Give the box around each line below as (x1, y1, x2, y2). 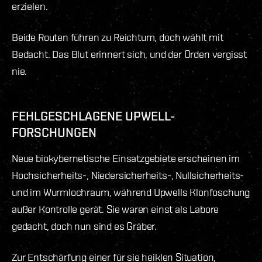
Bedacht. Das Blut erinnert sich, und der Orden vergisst (12, 47, 247, 60)
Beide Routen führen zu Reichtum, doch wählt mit (12, 30, 223, 43)
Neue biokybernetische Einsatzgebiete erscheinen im (12, 151, 240, 164)
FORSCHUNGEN (12, 124, 96, 140)
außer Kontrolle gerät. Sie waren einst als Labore (12, 202, 219, 215)
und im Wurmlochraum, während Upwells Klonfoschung (12, 185, 250, 198)
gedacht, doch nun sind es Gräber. (12, 219, 157, 232)
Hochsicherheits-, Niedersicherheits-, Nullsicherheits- (12, 168, 244, 181)
